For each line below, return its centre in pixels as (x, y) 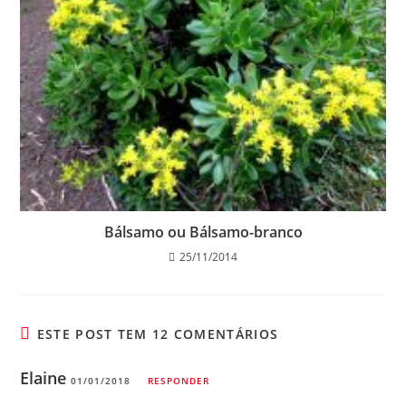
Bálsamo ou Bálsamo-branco (203, 232)
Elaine (43, 377)
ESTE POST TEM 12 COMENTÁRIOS (158, 333)
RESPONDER (179, 380)
